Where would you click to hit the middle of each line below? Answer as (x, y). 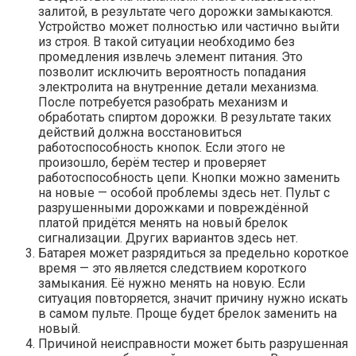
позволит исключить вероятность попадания (172, 72)
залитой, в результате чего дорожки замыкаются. (186, 12)
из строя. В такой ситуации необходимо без (166, 42)
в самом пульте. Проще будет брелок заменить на (188, 314)
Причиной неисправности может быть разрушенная (193, 344)
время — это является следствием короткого (172, 269)
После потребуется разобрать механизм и (163, 103)
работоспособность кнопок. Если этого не (162, 148)
